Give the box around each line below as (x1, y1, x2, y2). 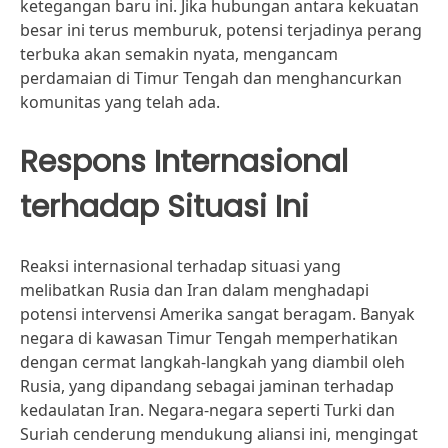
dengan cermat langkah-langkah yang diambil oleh (20, 351, 405, 373)
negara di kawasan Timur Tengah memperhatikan (20, 327, 398, 349)
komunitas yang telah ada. (20, 91, 220, 113)
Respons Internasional (20, 140, 348, 183)
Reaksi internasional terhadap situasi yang (20, 255, 341, 277)
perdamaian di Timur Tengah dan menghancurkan (20, 67, 402, 89)
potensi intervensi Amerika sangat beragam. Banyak (20, 303, 415, 325)
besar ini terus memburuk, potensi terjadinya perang (20, 19, 422, 41)
